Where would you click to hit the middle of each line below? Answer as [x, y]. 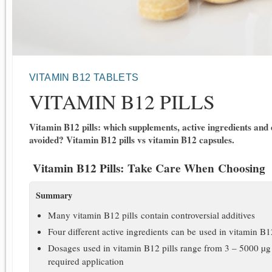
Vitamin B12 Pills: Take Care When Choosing [149, 168]
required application [87, 261]
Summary [54, 195]
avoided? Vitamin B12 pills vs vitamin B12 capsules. [132, 140]
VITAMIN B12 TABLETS [85, 77]
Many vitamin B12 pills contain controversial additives [151, 215]
